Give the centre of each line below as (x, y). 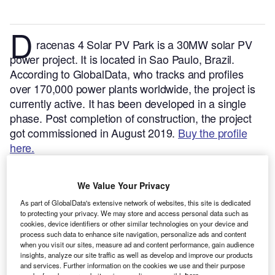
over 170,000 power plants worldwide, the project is (133, 89)
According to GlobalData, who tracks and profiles (127, 74)
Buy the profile (213, 133)
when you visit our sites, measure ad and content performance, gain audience (137, 245)
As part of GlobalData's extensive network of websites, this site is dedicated (136, 203)
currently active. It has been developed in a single (128, 103)
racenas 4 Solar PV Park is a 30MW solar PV (144, 45)
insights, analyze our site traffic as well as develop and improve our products (137, 255)
